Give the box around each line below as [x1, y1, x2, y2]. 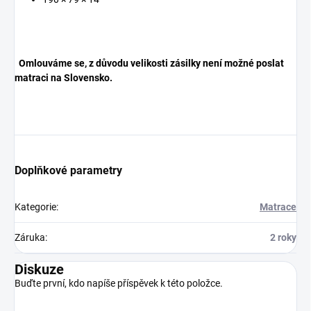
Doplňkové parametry [15, 164, 122, 178]
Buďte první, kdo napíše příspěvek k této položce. [15, 278, 223, 289]
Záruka [15, 232, 45, 244]
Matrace [260, 201, 296, 213]
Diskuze [15, 261, 64, 278]
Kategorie [15, 201, 56, 213]
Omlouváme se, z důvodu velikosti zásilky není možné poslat [15, 58, 284, 69]
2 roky [270, 232, 296, 244]
